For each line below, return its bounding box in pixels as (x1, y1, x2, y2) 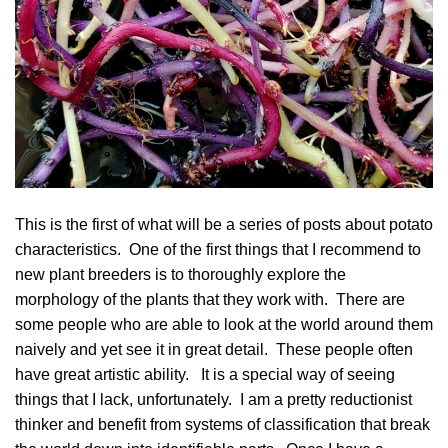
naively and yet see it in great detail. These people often (15, 340, 413, 358)
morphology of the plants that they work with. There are (15, 290, 405, 308)
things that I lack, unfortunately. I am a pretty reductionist (15, 390, 412, 408)
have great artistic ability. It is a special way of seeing (15, 365, 395, 383)
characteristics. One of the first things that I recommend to (15, 240, 421, 258)
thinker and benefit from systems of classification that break (15, 415, 430, 433)
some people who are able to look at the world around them (15, 315, 433, 333)
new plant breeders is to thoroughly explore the (15, 265, 346, 283)
